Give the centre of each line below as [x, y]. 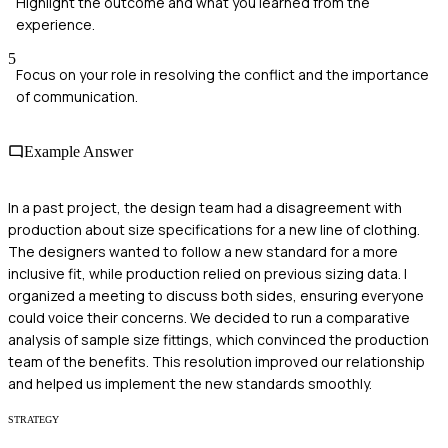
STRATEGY [33, 419]
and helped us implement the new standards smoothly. [190, 383]
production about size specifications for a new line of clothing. [214, 229]
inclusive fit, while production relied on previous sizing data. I [207, 273]
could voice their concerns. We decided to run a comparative [209, 317]
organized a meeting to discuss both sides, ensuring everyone [216, 295]
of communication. [77, 97]
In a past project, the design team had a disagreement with [205, 207]
